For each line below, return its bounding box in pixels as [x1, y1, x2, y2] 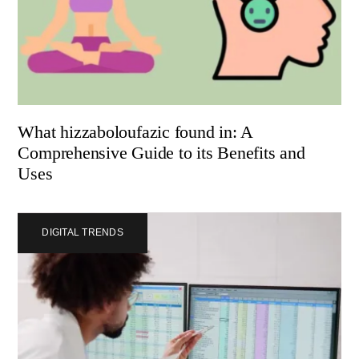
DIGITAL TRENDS [42, 227, 123, 239]
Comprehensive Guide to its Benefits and [18, 143, 305, 163]
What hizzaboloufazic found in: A [18, 122, 253, 143]
